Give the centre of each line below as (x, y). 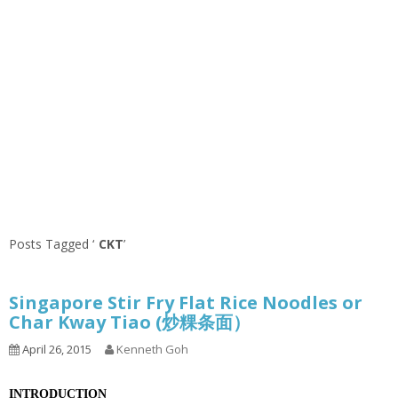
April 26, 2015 (56, 350)
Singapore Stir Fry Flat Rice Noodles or (186, 303)
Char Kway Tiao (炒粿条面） (130, 322)
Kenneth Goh (152, 350)
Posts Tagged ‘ (52, 244)
